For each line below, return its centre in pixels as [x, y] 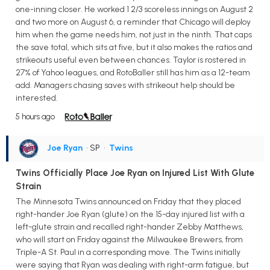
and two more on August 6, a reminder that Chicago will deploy [133, 22]
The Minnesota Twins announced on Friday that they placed [128, 202]
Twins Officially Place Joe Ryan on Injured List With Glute [135, 173]
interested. [37, 98]
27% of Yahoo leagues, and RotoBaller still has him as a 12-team [133, 72]
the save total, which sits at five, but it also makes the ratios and [134, 47]
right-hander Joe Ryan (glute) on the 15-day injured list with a [130, 215]
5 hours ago [35, 116]
